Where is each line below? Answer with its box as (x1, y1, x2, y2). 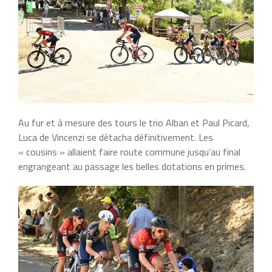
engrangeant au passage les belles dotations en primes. (18, 159, 246, 174)
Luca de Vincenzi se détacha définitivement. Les (18, 130, 213, 145)
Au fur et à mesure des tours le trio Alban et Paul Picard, (18, 115, 250, 131)
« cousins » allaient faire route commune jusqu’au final (18, 144, 240, 160)
